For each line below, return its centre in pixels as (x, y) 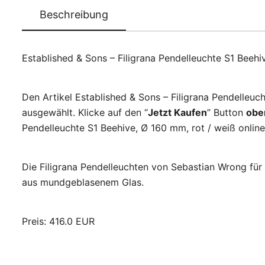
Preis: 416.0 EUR (58, 222)
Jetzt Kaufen (177, 113)
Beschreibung (74, 15)
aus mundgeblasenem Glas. (83, 182)
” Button (227, 113)
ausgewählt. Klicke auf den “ (85, 113)
